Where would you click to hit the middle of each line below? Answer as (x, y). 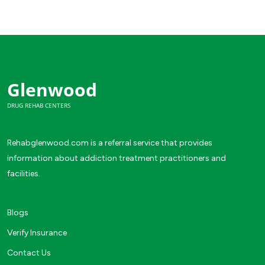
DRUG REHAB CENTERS (39, 105)
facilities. (24, 173)
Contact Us (29, 253)
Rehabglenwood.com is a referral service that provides (110, 143)
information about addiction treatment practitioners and (117, 158)
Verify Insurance (37, 232)
